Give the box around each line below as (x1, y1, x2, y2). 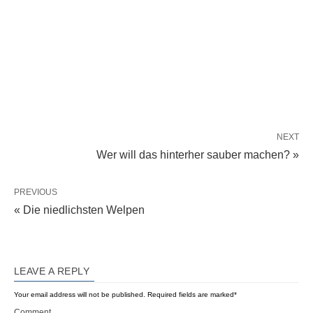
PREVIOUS (14, 187, 57, 197)
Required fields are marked (145, 291, 234, 298)
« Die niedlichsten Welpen (14, 204, 145, 216)
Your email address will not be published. (14, 291, 145, 298)
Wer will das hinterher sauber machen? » (96, 149, 299, 161)
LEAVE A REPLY (14, 265, 90, 277)
